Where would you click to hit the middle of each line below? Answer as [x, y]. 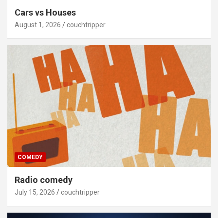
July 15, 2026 [35, 192]
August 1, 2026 [38, 25]
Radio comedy [44, 180]
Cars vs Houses [45, 12]
